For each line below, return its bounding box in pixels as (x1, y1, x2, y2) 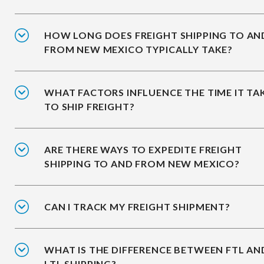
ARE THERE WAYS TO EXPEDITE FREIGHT (44, 144, 242, 156)
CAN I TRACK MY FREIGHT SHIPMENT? (44, 201, 230, 213)
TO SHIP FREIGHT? (44, 101, 135, 113)
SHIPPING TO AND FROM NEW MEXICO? (44, 158, 240, 170)
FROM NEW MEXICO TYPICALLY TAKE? (44, 44, 233, 55)
